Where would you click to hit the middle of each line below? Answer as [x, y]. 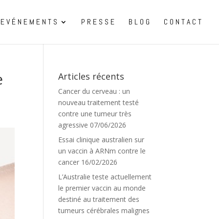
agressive [73, 125]
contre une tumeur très [95, 114]
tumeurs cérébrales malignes [104, 210]
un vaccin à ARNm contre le [102, 151]
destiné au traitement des [99, 199]
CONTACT [184, 22]
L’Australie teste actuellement [105, 177]
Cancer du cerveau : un [94, 91]
